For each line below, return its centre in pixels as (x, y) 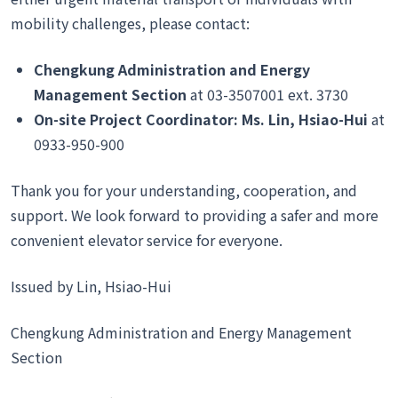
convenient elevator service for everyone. (147, 240)
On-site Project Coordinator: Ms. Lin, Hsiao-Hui (203, 119)
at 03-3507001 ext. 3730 (268, 94)
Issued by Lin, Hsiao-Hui (91, 286)
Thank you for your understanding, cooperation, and (184, 190)
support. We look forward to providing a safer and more (195, 215)
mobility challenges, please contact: (130, 23)
